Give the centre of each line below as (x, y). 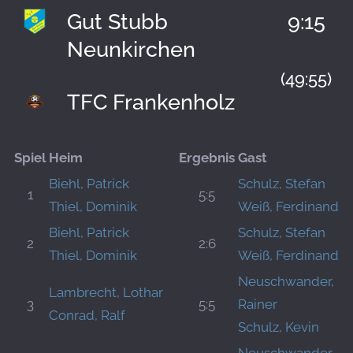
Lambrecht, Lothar (106, 292)
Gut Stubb (117, 21)
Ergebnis (207, 158)
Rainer (258, 304)
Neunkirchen (131, 49)
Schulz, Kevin (279, 327)
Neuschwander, (286, 281)
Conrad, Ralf (87, 315)
